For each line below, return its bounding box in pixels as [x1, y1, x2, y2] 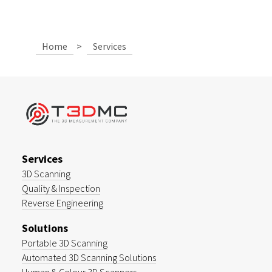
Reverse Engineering [22, 197, 103, 209]
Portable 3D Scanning [22, 237, 107, 249]
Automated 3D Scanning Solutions [22, 251, 156, 263]
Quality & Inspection [22, 182, 100, 194]
